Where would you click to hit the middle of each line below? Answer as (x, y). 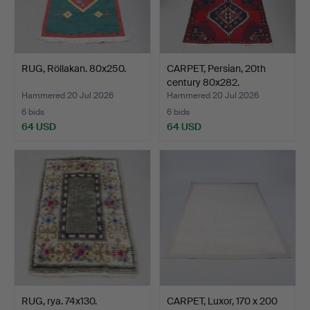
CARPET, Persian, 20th (216, 68)
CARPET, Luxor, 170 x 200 (222, 301)
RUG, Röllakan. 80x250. (74, 68)
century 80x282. (203, 82)
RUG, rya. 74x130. (59, 301)
